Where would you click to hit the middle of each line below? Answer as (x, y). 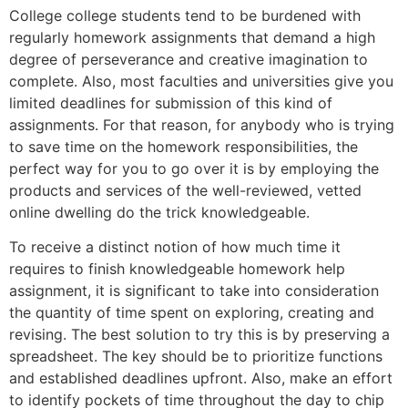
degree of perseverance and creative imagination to (189, 59)
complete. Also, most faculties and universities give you (201, 81)
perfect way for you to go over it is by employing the (194, 168)
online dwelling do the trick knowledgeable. (159, 212)
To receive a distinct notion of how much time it (175, 247)
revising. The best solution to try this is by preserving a (199, 335)
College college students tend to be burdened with (185, 15)
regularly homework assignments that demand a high (192, 37)
